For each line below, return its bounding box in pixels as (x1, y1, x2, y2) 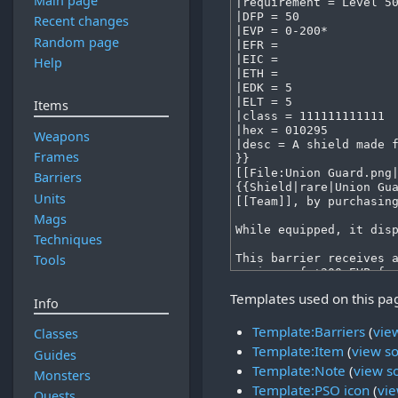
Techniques (33, 231, 102, 249)
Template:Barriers (251, 322, 365, 341)
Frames (33, 148, 79, 166)
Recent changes (33, 12, 129, 30)
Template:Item (251, 342, 344, 361)
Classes (33, 325, 78, 343)
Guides (33, 346, 76, 363)
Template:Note (251, 362, 346, 380)
